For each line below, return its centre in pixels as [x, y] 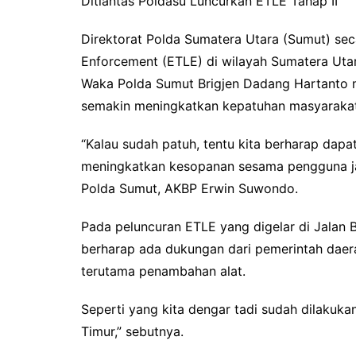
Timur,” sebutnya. [132, 331]
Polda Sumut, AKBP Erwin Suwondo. [190, 188]
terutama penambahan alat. [163, 271]
